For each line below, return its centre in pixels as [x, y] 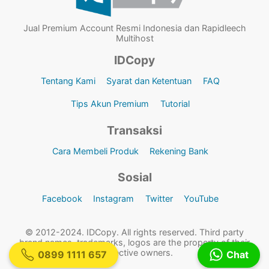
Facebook [62, 198]
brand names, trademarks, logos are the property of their [134, 242]
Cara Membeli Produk [95, 151]
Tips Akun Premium [110, 104]
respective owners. [134, 252]
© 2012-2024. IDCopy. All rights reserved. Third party [134, 232]
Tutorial [175, 104]
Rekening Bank [179, 151]
